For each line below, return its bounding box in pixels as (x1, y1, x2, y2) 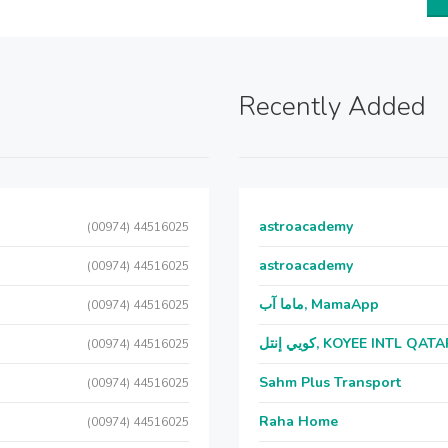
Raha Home (259, 412, 338, 431)
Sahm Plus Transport (259, 373, 401, 392)
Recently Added (239, 89, 426, 124)
